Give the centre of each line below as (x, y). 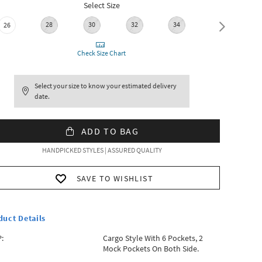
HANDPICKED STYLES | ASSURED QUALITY (102, 150)
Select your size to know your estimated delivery (106, 86)
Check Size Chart (102, 53)
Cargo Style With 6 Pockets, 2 (153, 238)
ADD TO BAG (110, 131)
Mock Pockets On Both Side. (151, 249)
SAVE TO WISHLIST (115, 178)
